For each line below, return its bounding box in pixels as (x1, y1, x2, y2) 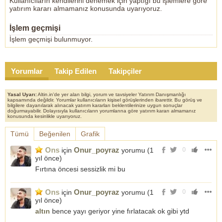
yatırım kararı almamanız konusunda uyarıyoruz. (9, 4, 162, 12)
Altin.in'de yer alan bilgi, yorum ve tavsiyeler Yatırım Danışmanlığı (37, 92, 186, 97)
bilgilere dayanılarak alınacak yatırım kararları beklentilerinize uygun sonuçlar (7, 103, 182, 108)
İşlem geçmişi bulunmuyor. (9, 35, 93, 43)
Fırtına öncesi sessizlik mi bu (35, 165, 125, 173)
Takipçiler (109, 67, 142, 75)
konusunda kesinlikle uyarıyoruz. (7, 113, 82, 119)
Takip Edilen (55, 67, 97, 75)
